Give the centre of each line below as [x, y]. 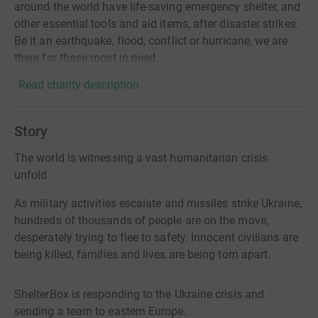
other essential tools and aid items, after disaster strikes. [157, 24]
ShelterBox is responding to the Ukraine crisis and [139, 294]
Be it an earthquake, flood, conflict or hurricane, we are [151, 41]
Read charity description [79, 85]
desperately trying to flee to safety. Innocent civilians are [156, 237]
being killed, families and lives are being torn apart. [143, 254]
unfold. [32, 175]
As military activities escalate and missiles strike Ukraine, [158, 203]
